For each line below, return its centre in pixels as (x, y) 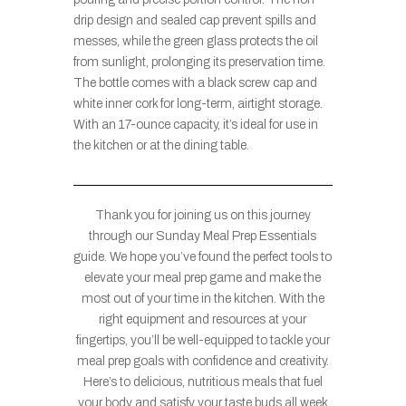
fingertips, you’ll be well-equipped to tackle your (203, 341)
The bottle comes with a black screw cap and (195, 83)
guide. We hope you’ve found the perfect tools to (203, 257)
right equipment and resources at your (203, 320)
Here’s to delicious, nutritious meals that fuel (203, 382)
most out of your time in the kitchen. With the (203, 299)
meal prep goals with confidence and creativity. (203, 362)
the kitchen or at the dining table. (161, 146)
